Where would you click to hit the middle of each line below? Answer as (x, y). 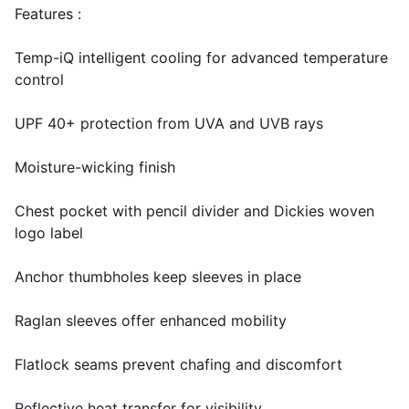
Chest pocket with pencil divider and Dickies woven (194, 211)
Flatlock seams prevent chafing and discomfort (178, 364)
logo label (49, 233)
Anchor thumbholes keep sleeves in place (158, 277)
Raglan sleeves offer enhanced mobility (151, 320)
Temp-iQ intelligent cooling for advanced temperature (201, 58)
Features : (48, 14)
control (39, 79)
